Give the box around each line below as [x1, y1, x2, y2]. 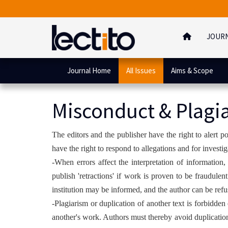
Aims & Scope [171, 66, 213, 75]
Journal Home [67, 66, 111, 75]
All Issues [126, 66, 156, 75]
